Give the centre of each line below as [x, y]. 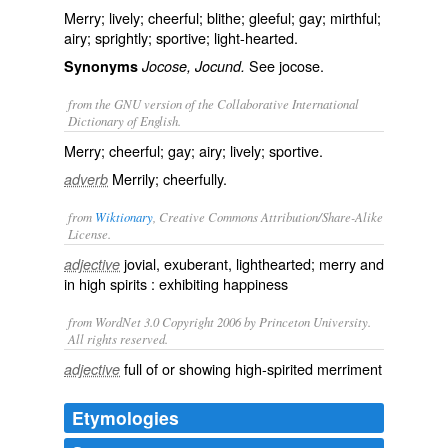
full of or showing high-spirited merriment [253, 368]
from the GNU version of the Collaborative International [213, 103]
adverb [86, 179]
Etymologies [125, 417]
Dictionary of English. [124, 120]
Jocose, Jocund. [193, 66]
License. [89, 233]
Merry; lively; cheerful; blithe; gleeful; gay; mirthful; [222, 17]
